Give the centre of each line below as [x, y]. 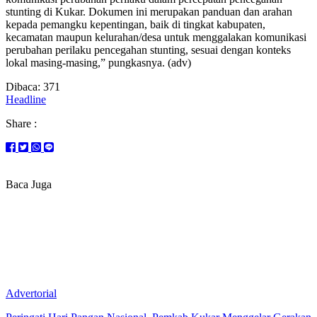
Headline [26, 99]
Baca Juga [29, 184]
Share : [21, 123]
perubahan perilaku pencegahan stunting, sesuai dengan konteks [148, 50]
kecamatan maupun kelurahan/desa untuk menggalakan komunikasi [156, 37]
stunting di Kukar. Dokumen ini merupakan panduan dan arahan [149, 11]
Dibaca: [23, 86]
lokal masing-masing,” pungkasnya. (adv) [98, 62]
